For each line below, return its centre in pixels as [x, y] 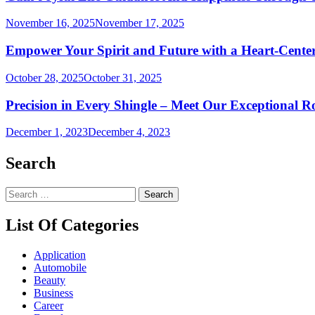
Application [60, 255]
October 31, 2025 [123, 77]
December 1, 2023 [47, 132]
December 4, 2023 [129, 132]
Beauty [50, 280]
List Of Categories [72, 225]
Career [49, 305]
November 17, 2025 [140, 23]
